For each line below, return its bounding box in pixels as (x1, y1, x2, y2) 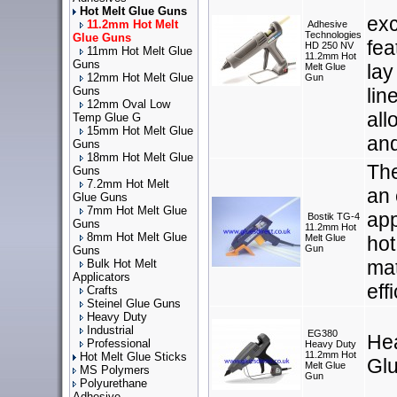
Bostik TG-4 (307, 211, 360, 222)
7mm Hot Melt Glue (87, 204, 187, 217)
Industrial (87, 323, 134, 337)
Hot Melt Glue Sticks (80, 350, 187, 363)
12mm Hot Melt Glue (87, 71, 193, 84)
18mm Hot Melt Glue (87, 151, 193, 164)
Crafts (87, 284, 118, 297)
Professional (87, 337, 151, 350)
